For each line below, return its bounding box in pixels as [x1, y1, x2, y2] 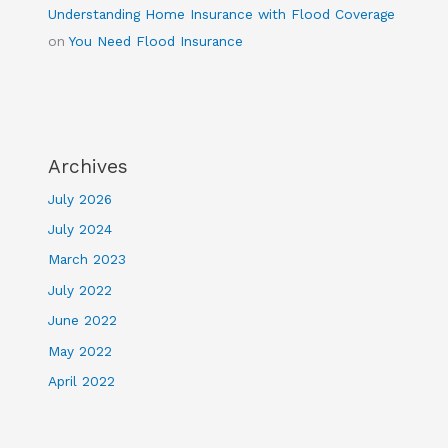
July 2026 [48, 190, 113, 207]
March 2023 [48, 251, 127, 268]
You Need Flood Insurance [69, 32, 244, 49]
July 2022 [48, 281, 113, 298]
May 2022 [48, 342, 113, 359]
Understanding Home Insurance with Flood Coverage [48, 5, 396, 22]
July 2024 [48, 220, 113, 237]
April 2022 [48, 373, 116, 390]
